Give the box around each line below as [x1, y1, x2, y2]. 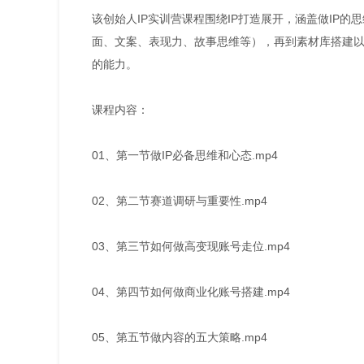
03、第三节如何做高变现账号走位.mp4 [92, 239, 290, 253]
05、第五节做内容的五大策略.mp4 [92, 330, 267, 344]
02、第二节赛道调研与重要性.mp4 [92, 193, 267, 207]
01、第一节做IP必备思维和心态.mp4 [92, 148, 278, 162]
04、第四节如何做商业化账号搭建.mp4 [92, 284, 290, 298]
